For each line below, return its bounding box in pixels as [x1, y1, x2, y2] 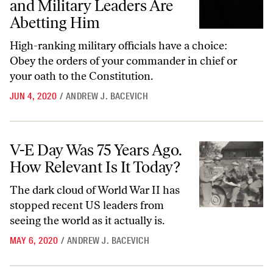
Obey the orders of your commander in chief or [10, 54, 237, 68]
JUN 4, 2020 [10, 90, 57, 102]
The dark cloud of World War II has [10, 183, 180, 197]
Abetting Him [10, 13, 100, 32]
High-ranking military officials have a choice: [10, 39, 227, 52]
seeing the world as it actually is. [10, 214, 165, 227]
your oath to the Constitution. [10, 69, 153, 83]
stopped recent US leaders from [10, 199, 164, 212]
